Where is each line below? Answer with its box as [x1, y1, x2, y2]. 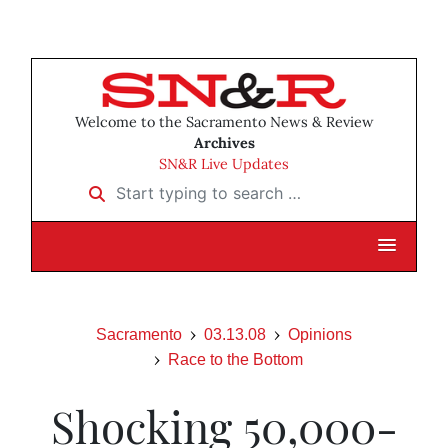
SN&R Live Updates [159, 155, 289, 174]
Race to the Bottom [167, 351, 303, 369]
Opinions [288, 326, 352, 344]
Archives [193, 134, 255, 153]
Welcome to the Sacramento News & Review [74, 113, 374, 132]
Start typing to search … [76, 176, 261, 197]
